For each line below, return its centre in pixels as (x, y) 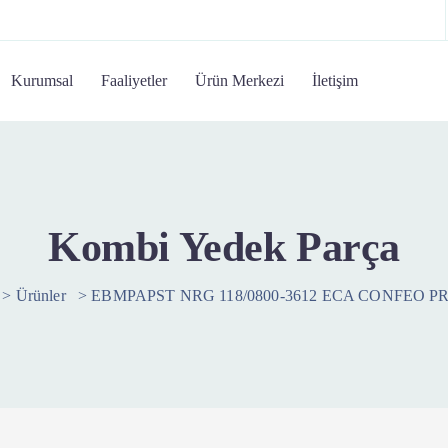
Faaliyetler (134, 80)
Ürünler (40, 295)
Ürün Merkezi (240, 80)
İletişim (335, 80)
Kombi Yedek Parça (224, 247)
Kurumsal (42, 80)
